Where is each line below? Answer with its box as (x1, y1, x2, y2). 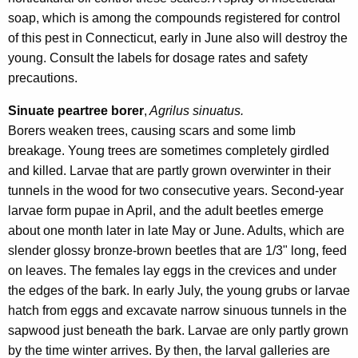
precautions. (8, 71, 78, 86)
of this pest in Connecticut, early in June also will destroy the (8, 31, 348, 46)
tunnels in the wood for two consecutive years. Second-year (8, 184, 344, 198)
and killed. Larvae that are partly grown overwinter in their (8, 164, 331, 178)
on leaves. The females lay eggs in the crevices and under (8, 264, 336, 278)
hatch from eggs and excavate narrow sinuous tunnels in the (8, 304, 347, 318)
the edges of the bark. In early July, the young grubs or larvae (8, 284, 350, 298)
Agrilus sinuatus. (147, 104, 244, 118)
